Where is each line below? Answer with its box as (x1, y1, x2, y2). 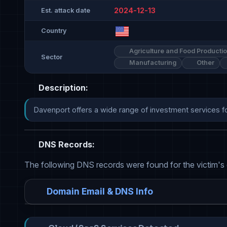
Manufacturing (127, 59, 176, 67)
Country (41, 26, 67, 34)
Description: (36, 83, 88, 93)
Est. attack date (41, 6, 90, 14)
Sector (41, 53, 62, 61)
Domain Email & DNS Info (47, 186, 153, 197)
